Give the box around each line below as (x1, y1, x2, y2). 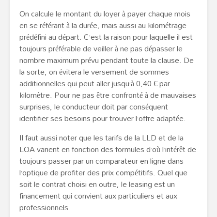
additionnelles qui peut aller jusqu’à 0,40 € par (19, 76, 170, 92)
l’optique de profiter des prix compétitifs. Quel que (19, 165, 187, 181)
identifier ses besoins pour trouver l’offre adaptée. (19, 110, 186, 126)
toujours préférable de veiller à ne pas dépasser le (19, 41, 183, 57)
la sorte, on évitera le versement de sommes (19, 64, 169, 80)
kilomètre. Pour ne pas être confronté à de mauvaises (19, 87, 196, 103)
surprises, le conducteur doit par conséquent (19, 99, 168, 115)
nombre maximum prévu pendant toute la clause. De (19, 52, 194, 68)
